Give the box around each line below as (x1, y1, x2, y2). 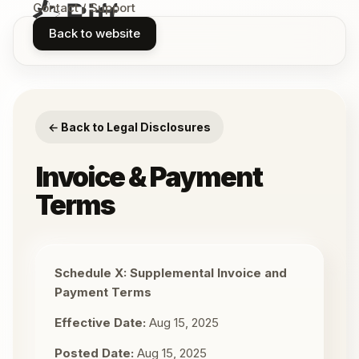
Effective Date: (54, 315, 146, 330)
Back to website (49, 26, 140, 41)
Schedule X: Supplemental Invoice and (54, 265, 287, 280)
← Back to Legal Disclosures (48, 120, 211, 134)
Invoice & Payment (35, 160, 262, 193)
